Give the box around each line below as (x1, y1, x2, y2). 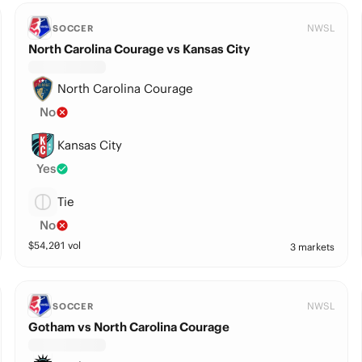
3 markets (290, 241, 335, 253)
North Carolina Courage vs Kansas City (27, 41, 250, 57)
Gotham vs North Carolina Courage (27, 319, 229, 335)
